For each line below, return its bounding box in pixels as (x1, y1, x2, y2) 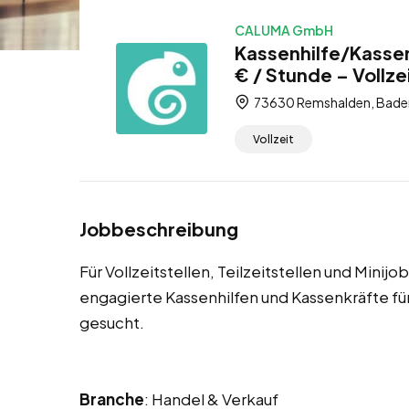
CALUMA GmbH (235, 22, 333, 38)
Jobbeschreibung (79, 217, 238, 241)
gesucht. (79, 312, 144, 333)
